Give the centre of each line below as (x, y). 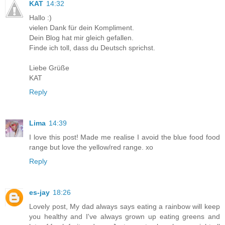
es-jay (39, 192)
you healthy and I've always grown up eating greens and (125, 216)
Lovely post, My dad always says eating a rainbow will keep (125, 206)
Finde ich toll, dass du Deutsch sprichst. (92, 47)
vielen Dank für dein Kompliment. (82, 27)
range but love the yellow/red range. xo (91, 147)
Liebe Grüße (49, 68)
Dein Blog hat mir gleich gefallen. (81, 37)
